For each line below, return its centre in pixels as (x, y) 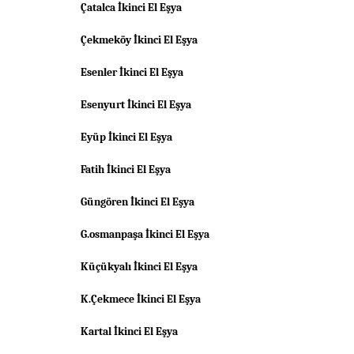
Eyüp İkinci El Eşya (126, 137)
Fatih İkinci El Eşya (126, 169)
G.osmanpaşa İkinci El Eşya (145, 234)
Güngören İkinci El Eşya (137, 202)
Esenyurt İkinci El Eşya (136, 105)
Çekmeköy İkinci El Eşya (139, 40)
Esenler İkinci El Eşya (132, 72)
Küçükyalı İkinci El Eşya (139, 267)
